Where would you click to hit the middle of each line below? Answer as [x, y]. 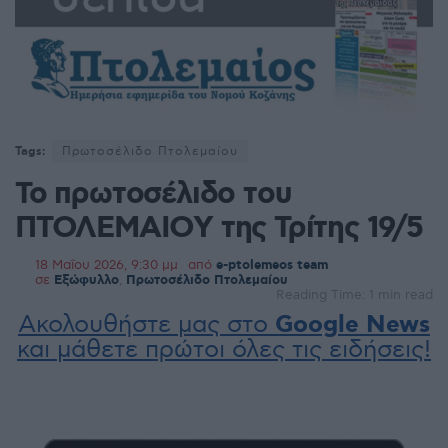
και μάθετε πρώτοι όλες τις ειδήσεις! [224, 350]
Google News [352, 326]
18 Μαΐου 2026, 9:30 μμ [106, 265]
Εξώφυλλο [86, 281]
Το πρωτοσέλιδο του [153, 195]
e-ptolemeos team [272, 266]
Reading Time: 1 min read [354, 295]
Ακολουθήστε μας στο [146, 325]
